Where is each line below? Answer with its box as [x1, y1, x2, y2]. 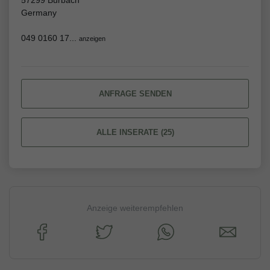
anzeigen [79, 35, 105, 43]
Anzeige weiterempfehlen [87, 203, 183, 213]
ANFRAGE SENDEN [98, 89, 172, 99]
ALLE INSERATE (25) [96, 128, 174, 137]
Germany [21, 8, 57, 18]
